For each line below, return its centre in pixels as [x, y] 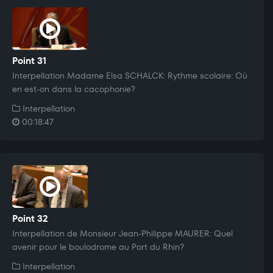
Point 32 [30, 218]
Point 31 [29, 60]
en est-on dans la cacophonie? [74, 89]
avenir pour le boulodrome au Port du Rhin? [98, 246]
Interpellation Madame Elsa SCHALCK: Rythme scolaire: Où [130, 75]
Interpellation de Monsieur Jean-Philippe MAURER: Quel [122, 233]
